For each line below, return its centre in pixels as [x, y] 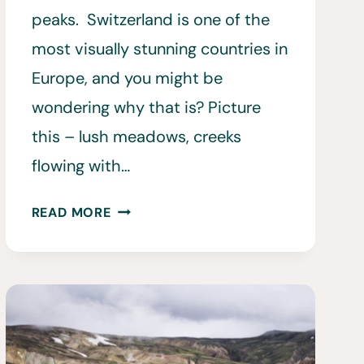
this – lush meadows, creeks [136, 137]
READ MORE [71, 213]
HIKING [134, 207]
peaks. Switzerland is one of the [150, 20]
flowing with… [80, 166]
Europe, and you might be [127, 78]
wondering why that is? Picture [146, 108]
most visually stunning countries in [159, 49]
